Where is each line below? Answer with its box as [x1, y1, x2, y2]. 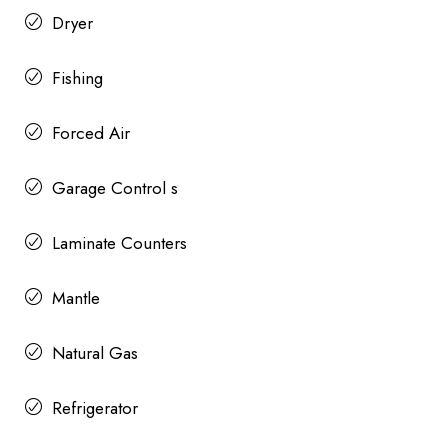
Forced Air [52, 120, 130, 145]
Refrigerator [52, 395, 138, 420]
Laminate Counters [52, 230, 187, 255]
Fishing [52, 65, 103, 90]
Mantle [52, 285, 100, 310]
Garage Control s [52, 175, 178, 200]
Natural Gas [52, 340, 138, 365]
